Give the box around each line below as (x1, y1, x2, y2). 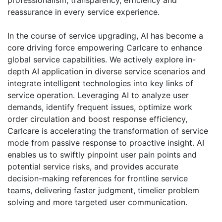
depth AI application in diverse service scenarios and (7, 66, 206, 77)
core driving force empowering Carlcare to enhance (7, 43, 202, 53)
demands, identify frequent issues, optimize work (7, 102, 192, 112)
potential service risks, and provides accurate (7, 162, 178, 172)
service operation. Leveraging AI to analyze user (7, 90, 189, 101)
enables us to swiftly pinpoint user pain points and (7, 150, 197, 160)
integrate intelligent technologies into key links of (7, 78, 193, 89)
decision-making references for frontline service (7, 173, 188, 184)
